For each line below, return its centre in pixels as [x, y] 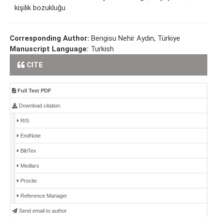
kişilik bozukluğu [40, 8]
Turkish [102, 49]
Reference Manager [43, 196]
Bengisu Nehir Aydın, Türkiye [136, 39]
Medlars [29, 166]
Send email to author [42, 211]
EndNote [30, 136]
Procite [28, 181]
